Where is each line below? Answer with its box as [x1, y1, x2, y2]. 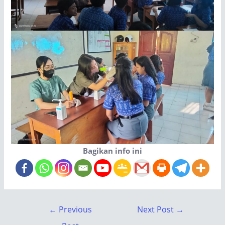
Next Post [137, 203, 176, 215]
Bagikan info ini [83, 146, 142, 156]
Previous [57, 203, 92, 215]
